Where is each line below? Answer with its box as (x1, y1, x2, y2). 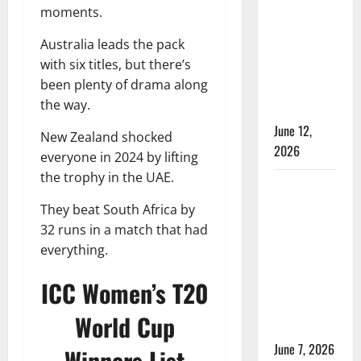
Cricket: (273, 60, 316, 80)
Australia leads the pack (40, 35, 185, 53)
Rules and (273, 81, 326, 100)
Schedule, (273, 259, 325, 278)
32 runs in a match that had (40, 221, 208, 239)
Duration (273, 101, 319, 120)
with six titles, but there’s (40, 56, 191, 73)
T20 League (273, 218, 334, 238)
